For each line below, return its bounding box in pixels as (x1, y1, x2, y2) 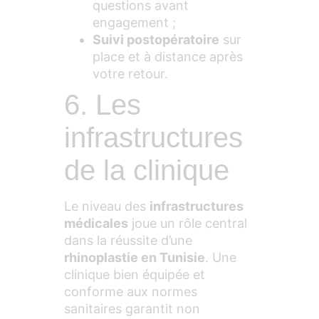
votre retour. (93, 66, 168, 82)
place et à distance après (93, 49, 243, 65)
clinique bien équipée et (64, 267, 205, 283)
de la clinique (64, 155, 229, 187)
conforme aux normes (64, 284, 197, 300)
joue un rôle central (128, 216, 247, 231)
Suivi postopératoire (93, 32, 219, 48)
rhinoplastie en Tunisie (64, 250, 205, 266)
